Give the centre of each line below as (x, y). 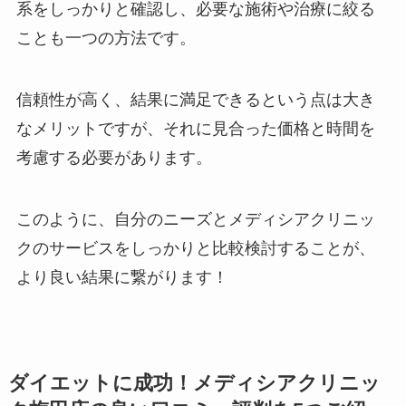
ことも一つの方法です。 (106, 39)
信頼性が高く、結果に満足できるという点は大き (195, 100)
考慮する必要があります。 (118, 158)
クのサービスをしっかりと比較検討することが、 (195, 249)
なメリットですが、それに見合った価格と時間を (195, 129)
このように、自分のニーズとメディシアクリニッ (195, 220)
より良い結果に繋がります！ (126, 278)
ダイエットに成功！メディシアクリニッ (194, 384)
